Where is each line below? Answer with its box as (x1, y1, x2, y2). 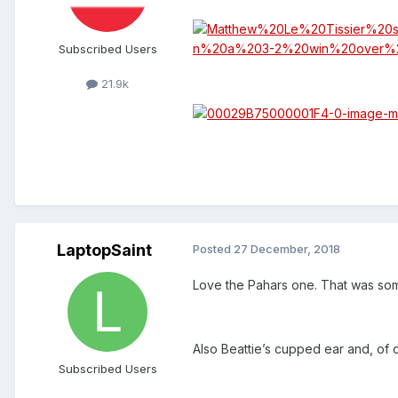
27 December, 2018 (234, 242, 340, 257)
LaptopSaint (56, 241, 152, 260)
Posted (193, 242, 234, 257)
